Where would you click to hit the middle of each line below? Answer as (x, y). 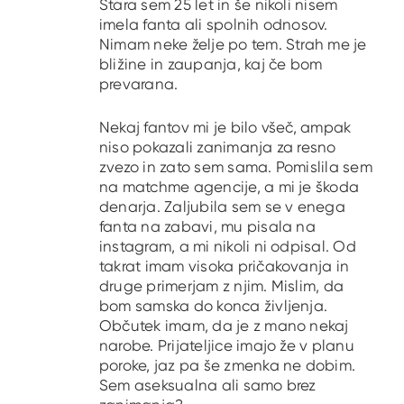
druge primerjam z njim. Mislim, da (222, 285)
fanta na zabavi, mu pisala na (207, 226)
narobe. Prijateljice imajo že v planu (227, 345)
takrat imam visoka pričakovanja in (225, 266)
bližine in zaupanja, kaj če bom (211, 64)
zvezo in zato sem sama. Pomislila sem (236, 166)
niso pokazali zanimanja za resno (218, 147)
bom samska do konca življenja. (214, 305)
